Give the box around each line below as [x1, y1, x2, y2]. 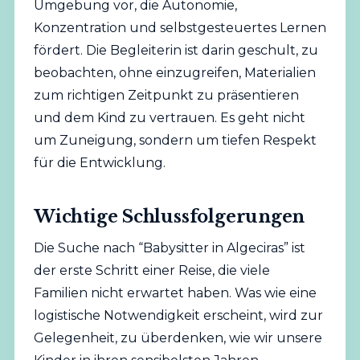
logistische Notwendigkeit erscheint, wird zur [33, 307, 323, 323]
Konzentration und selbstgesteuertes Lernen [33, 19, 326, 35]
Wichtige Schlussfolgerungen [33, 205, 305, 227]
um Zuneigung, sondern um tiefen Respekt [33, 132, 317, 148]
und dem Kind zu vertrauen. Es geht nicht [33, 109, 305, 125]
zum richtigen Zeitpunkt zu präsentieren [33, 87, 299, 103]
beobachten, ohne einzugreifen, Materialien [33, 64, 316, 80]
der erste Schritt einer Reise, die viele [33, 262, 270, 278]
